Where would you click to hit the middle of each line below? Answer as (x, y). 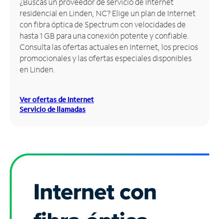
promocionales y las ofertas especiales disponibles (106, 58)
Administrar (30, 19)
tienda (19, 63)
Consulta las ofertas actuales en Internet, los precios (109, 46)
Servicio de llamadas (53, 109)
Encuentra (27, 39)
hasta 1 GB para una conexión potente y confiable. (104, 35)
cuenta (20, 31)
